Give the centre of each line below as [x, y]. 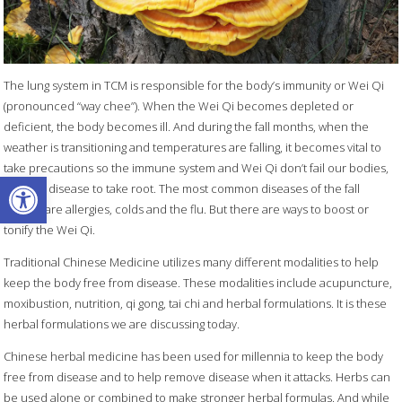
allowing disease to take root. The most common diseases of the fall [182, 189]
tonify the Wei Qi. [50, 230]
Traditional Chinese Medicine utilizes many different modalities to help [192, 262]
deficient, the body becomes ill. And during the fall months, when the [187, 127]
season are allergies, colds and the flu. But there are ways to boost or [187, 210]
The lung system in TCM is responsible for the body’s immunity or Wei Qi [194, 86]
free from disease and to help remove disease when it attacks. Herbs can [197, 377]
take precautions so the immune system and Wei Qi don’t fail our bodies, [197, 168]
